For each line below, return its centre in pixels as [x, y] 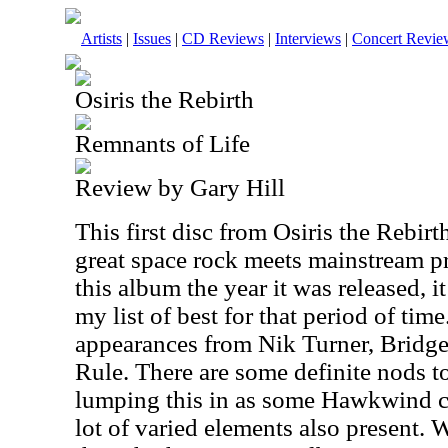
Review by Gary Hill [180, 187]
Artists [101, 38]
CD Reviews [223, 38]
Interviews [308, 38]
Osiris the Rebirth [164, 99]
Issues [152, 38]
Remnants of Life [162, 143]
